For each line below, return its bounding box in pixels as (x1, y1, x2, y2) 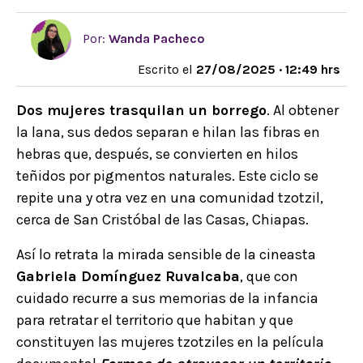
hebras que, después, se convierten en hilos (16, 145, 298, 163)
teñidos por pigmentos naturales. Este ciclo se (16, 167, 318, 185)
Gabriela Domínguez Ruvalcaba (16, 267, 240, 285)
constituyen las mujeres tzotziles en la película (16, 333, 324, 351)
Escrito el (138, 62, 196, 77)
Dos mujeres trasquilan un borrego (16, 101, 267, 119)
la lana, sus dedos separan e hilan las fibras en (16, 123, 320, 141)
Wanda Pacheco (109, 30, 205, 46)
